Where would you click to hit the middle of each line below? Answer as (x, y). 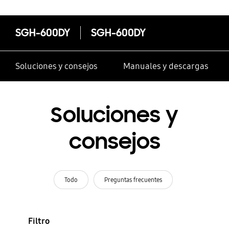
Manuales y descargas (166, 66)
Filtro (39, 221)
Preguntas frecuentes (133, 179)
